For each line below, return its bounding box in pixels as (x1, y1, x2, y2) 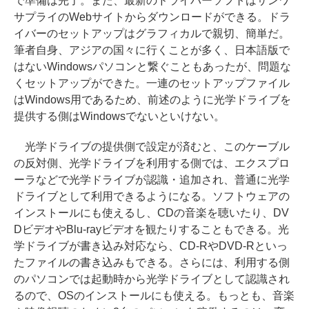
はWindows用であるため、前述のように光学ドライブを (14, 94, 291, 106)
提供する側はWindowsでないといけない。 (14, 110, 225, 122)
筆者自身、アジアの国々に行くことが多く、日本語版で (14, 44, 290, 56)
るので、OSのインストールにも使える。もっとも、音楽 (14, 290, 295, 301)
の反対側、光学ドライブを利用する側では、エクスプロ (14, 157, 290, 169)
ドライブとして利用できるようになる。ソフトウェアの (14, 190, 290, 202)
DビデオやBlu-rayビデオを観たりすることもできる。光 (14, 223, 289, 235)
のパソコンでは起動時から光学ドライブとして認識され (14, 273, 290, 285)
